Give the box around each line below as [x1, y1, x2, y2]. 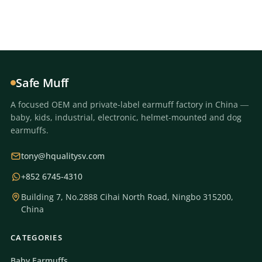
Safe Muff [16, 74, 69, 91]
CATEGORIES [11, 232, 63, 243]
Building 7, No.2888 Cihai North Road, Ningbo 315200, [21, 191, 233, 202]
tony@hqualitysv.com [21, 150, 105, 161]
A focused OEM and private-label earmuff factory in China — [11, 98, 249, 110]
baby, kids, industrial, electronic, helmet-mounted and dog [11, 111, 242, 123]
